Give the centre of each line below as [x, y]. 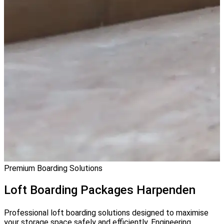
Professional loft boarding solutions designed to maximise [106, 213]
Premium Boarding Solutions [53, 168]
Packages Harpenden [138, 190]
